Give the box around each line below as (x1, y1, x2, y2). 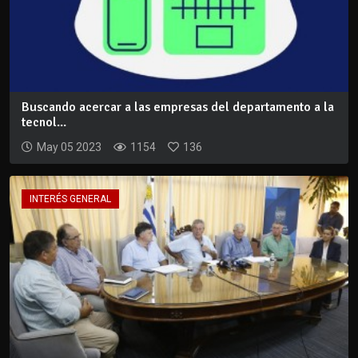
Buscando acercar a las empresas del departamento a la (22, 99, 334, 116)
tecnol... (22, 114, 66, 131)
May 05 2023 (37, 141, 101, 154)
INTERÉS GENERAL (30, 193, 111, 205)
